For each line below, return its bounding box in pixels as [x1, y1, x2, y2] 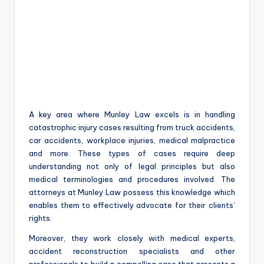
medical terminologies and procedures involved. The [29, 174, 235, 184]
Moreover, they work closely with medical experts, [29, 233, 235, 243]
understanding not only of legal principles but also [29, 161, 235, 171]
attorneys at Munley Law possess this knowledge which [29, 187, 235, 197]
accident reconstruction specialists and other [29, 246, 235, 256]
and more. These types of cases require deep [29, 148, 235, 158]
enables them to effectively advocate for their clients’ [29, 200, 235, 210]
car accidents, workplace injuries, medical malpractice [29, 135, 235, 145]
